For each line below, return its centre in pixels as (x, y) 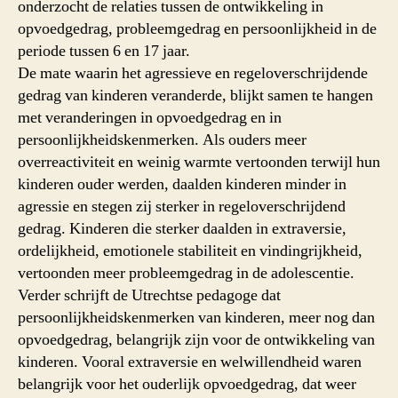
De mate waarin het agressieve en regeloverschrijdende (193, 73)
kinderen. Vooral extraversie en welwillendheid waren (190, 362)
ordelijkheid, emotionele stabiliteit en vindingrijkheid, (190, 251)
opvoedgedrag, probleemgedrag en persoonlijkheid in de (197, 28)
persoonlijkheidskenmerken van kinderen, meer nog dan (196, 317)
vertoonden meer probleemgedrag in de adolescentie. (186, 273)
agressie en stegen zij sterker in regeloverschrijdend (182, 206)
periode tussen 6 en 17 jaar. (104, 51)
